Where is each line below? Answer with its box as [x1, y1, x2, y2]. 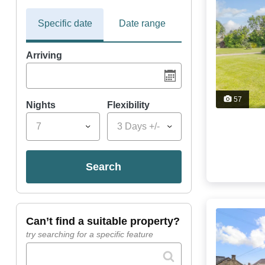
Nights [25, 100, 56, 111]
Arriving [25, 50, 62, 61]
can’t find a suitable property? [33, 215, 180, 228]
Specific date [37, 18, 92, 29]
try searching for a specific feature [25, 230, 153, 240]
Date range [119, 18, 166, 29]
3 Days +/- [117, 121, 160, 132]
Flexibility [107, 100, 150, 111]
